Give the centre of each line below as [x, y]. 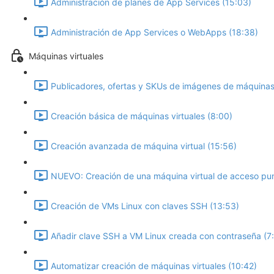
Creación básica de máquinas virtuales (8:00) [142, 116]
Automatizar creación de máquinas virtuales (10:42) [154, 266]
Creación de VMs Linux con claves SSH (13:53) [145, 206]
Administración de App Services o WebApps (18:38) [154, 32]
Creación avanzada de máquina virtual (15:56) [144, 146]
